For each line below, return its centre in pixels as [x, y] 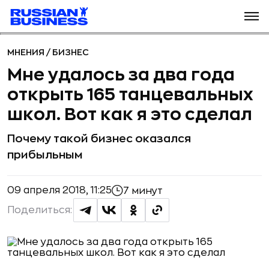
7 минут [143, 191]
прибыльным [45, 155]
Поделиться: [40, 210]
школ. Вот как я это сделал [130, 115]
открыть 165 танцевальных [130, 95]
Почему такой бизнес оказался [99, 139]
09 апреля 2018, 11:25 [59, 190]
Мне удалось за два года [121, 75]
